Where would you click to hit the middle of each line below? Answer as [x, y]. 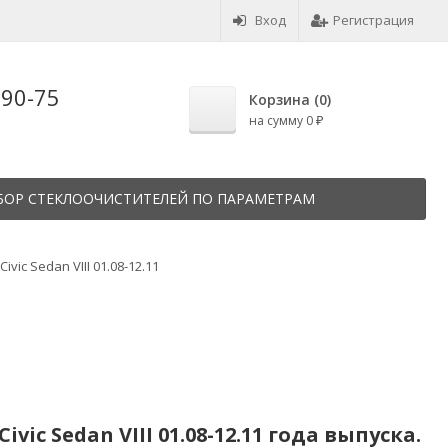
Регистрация [373, 20]
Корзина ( [284, 99]
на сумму [277, 120]
